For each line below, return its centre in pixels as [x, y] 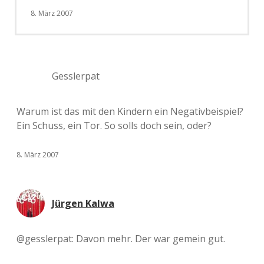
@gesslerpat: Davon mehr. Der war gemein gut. [121, 239]
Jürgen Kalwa [83, 203]
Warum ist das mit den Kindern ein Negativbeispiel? [130, 111]
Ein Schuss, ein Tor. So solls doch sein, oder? [114, 126]
